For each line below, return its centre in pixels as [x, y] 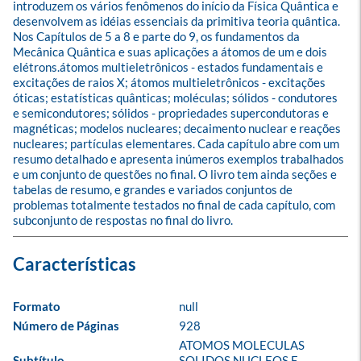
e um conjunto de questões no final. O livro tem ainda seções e [176, 174]
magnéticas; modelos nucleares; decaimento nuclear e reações [178, 128]
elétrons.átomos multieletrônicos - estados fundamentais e [169, 67]
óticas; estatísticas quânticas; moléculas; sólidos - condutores [176, 98]
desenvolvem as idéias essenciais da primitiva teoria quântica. [178, 21]
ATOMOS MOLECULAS [243, 345]
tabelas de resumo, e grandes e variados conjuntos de [154, 189]
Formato [37, 306]
